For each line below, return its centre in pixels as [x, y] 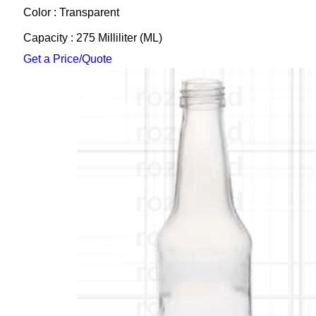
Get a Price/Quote [67, 59]
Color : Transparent [71, 13]
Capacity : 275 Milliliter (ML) [92, 38]
